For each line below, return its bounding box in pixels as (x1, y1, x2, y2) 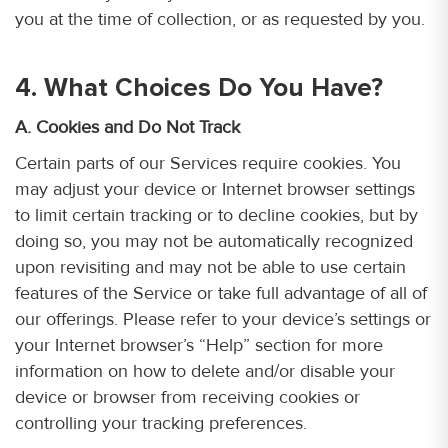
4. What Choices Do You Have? (15, 72, 383, 104)
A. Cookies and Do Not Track (15, 116, 240, 138)
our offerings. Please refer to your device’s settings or (15, 308, 431, 330)
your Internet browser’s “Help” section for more (15, 334, 383, 356)
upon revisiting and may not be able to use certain (15, 256, 406, 278)
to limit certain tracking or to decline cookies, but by (15, 204, 418, 226)
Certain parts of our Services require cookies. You (15, 152, 401, 174)
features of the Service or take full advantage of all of (15, 282, 427, 304)
